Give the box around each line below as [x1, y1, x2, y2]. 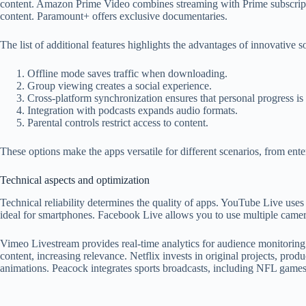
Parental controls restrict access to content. [27, 116, 208, 128]
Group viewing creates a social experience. [27, 79, 212, 92]
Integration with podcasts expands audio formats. [27, 104, 238, 116]
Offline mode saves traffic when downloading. [27, 67, 227, 79]
